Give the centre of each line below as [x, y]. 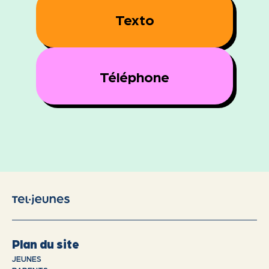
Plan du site [46, 244]
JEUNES [27, 259]
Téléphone [134, 76]
